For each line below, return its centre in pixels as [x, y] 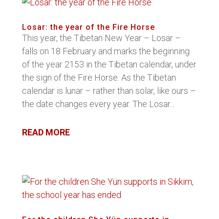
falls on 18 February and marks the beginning [106, 51]
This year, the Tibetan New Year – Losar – [101, 38]
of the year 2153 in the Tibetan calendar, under [109, 64]
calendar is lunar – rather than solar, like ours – [109, 91]
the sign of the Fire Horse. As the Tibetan [99, 77]
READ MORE [46, 132]
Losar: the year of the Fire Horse [88, 27]
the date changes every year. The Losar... [98, 104]
